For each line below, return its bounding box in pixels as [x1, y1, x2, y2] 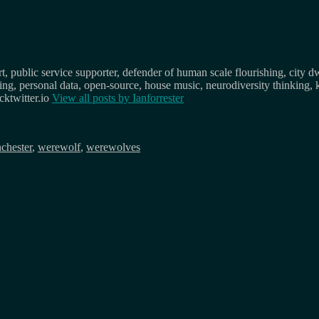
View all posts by [52, 91, 132, 104]
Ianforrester [132, 91, 184, 104]
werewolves [86, 140, 140, 153]
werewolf [38, 140, 80, 153]
